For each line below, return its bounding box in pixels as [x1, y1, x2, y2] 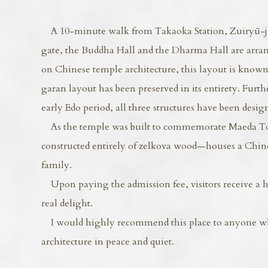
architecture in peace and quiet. [41, 235, 174, 248]
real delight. [41, 197, 93, 210]
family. [41, 159, 72, 172]
